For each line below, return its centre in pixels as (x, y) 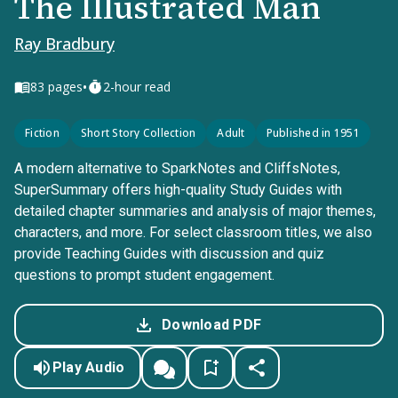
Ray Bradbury (64, 44)
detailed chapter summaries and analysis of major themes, (195, 211)
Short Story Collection (138, 133)
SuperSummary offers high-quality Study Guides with (178, 190)
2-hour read (137, 87)
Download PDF (211, 325)
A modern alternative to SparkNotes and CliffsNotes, (177, 168)
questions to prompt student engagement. (144, 275)
